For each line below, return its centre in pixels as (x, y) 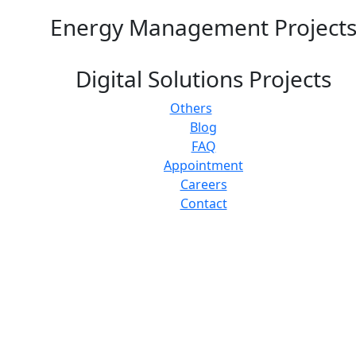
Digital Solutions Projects (203, 79)
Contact (203, 204)
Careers (203, 185)
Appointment (203, 166)
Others (191, 108)
